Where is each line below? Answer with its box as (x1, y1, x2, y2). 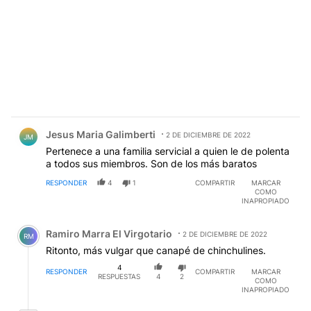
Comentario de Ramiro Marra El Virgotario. (11, 216, 236, 230)
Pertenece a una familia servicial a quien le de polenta (46, 144, 289, 157)
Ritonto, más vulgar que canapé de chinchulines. (46, 244, 266, 256)
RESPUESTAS (98, 271, 141, 280)
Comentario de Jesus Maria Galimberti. (11, 117, 217, 131)
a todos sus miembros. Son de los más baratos (46, 157, 257, 169)
